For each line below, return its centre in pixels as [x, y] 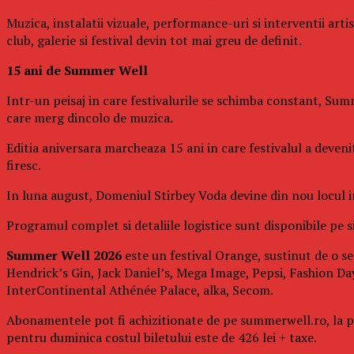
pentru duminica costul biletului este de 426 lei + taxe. [162, 337]
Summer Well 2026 [64, 255]
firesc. [24, 165]
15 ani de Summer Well [77, 70]
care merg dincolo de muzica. [90, 117]
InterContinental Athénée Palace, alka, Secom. [140, 290]
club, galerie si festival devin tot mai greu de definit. [154, 40]
